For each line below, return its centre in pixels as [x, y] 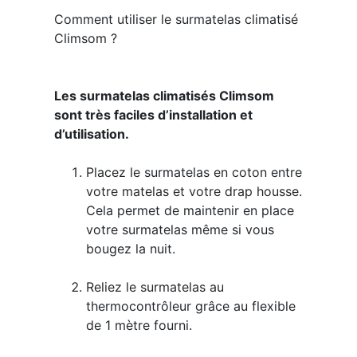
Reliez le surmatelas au [155, 287]
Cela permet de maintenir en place [190, 210]
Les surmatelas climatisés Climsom [164, 96]
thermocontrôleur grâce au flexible [190, 306]
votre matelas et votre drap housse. [194, 191]
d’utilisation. [91, 134]
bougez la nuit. [130, 249]
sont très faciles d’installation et [153, 115]
